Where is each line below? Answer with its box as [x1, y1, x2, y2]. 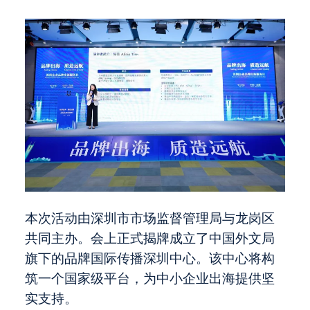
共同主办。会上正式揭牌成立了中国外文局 [24, 231, 275, 246]
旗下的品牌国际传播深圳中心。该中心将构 [24, 251, 275, 266]
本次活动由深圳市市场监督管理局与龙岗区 [24, 211, 275, 226]
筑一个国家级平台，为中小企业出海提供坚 [24, 271, 275, 286]
